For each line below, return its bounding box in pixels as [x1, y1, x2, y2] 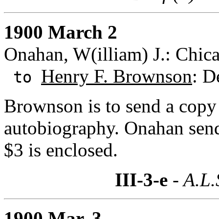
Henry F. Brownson [41, 65, 192, 87]
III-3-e [115, 169, 168, 190]
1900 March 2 [4, 21, 117, 43]
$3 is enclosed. [4, 139, 118, 160]
